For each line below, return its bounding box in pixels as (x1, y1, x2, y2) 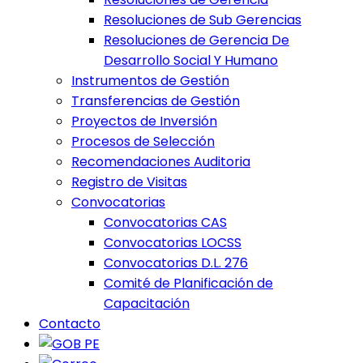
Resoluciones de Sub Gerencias (104, 11, 301, 30)
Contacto (39, 314, 100, 334)
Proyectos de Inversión (71, 112, 217, 131)
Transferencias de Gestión (71, 92, 240, 111)
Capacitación (104, 294, 190, 314)
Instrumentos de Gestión (71, 71, 229, 91)
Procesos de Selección (71, 132, 215, 152)
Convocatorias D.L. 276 (104, 254, 248, 273)
